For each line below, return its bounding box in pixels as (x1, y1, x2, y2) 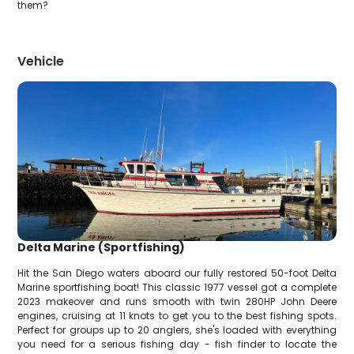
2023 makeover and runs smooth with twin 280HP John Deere (17, 294, 337, 308)
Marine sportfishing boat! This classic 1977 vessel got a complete (17, 280, 337, 294)
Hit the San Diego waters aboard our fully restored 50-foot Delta (17, 265, 337, 280)
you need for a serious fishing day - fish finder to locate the (17, 337, 337, 351)
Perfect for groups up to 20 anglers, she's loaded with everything (17, 322, 337, 337)
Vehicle (17, 52, 65, 70)
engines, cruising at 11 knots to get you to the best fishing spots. (17, 308, 337, 322)
